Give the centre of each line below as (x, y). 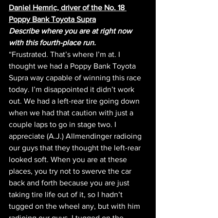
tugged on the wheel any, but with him (75, 206)
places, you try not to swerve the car (71, 171)
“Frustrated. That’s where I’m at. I (65, 54)
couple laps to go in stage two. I (64, 124)
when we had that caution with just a (72, 112)
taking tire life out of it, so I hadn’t (67, 194)
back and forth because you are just (70, 182)
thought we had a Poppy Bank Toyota (73, 66)
